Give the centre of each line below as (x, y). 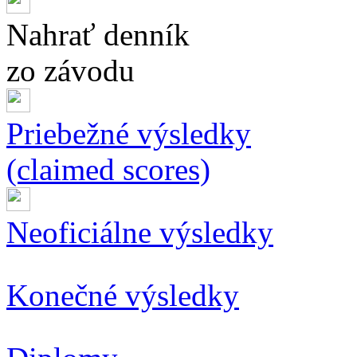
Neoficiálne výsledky (140, 232)
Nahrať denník (98, 34)
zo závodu (71, 70)
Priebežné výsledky (129, 133)
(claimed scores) (108, 169)
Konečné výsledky (123, 295)
